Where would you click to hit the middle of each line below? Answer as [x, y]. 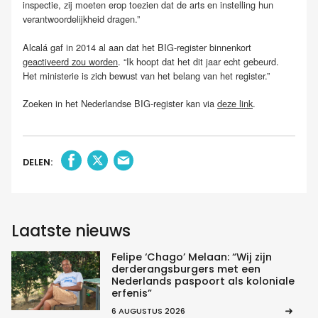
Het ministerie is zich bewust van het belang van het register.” [146, 75]
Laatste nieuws [71, 231]
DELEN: [38, 163]
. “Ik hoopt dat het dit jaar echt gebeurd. [198, 61]
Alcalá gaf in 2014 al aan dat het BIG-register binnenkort [137, 47]
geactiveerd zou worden [70, 61]
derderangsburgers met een [186, 269]
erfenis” [131, 294]
